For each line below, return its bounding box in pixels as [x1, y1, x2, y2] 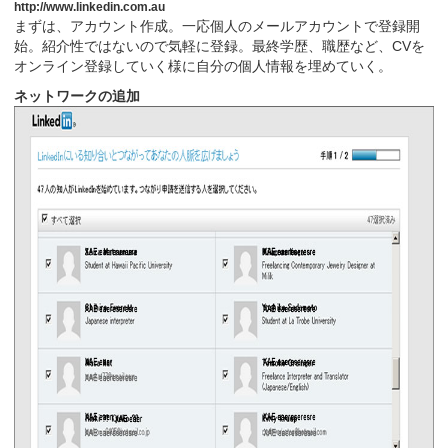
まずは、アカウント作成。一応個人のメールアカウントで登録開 [14, 17, 420, 34]
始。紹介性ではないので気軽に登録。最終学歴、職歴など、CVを [14, 37, 425, 54]
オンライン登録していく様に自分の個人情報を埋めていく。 [14, 57, 392, 74]
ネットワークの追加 [14, 87, 140, 104]
